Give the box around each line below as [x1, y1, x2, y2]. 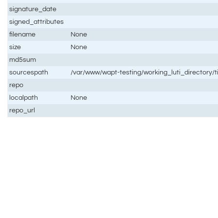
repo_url [9, 106, 36, 114]
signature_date [9, 5, 57, 13]
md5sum [9, 55, 36, 63]
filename [9, 30, 36, 38]
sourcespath [9, 68, 49, 76]
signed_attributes [9, 18, 64, 25]
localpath [9, 93, 38, 101]
